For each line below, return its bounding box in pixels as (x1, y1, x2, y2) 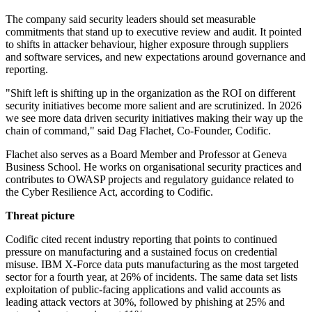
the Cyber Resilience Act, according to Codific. (6, 186, 213, 198)
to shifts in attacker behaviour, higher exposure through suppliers (6, 38, 288, 51)
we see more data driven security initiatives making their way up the (6, 112, 303, 125)
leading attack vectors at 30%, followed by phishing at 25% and (6, 296, 285, 309)
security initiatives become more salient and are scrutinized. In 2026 (6, 100, 302, 112)
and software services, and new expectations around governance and (6, 51, 306, 63)
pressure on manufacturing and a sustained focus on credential (6, 246, 277, 258)
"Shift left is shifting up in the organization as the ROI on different (6, 87, 295, 100)
